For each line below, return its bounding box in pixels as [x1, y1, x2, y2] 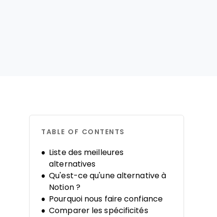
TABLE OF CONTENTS [41, 128, 125, 136]
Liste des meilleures [49, 148, 124, 156]
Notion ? [49, 183, 80, 191]
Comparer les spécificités [49, 206, 148, 215]
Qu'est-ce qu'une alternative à [49, 171, 167, 180]
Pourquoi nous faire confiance [49, 195, 163, 203]
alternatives [49, 160, 96, 168]
